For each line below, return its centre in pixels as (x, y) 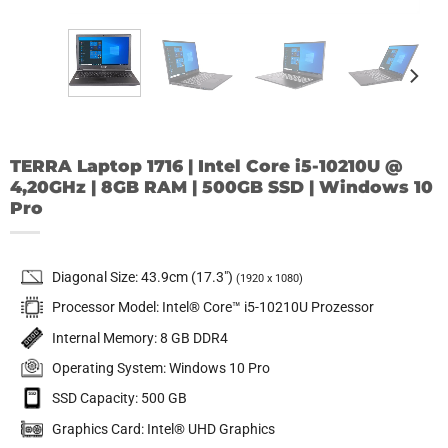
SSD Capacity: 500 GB (119, 398)
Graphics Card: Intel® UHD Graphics (163, 428)
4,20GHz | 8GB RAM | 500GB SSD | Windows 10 (221, 187)
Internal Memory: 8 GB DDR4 (139, 337)
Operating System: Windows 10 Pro (160, 367)
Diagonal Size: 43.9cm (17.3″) (143, 276)
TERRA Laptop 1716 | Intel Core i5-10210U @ (206, 166)
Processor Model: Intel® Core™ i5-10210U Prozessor (212, 307)
